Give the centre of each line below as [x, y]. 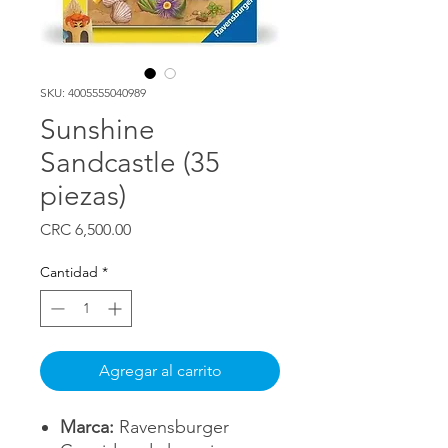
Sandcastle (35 [130, 162]
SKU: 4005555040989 [93, 92]
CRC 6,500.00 [85, 229]
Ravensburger [171, 426]
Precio [152, 228]
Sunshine [97, 129]
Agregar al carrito [160, 370]
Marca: [87, 426]
